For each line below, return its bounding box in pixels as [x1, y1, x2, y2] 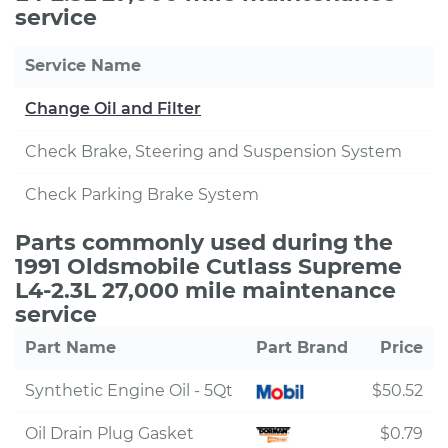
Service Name [25, 56, 141, 75]
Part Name [25, 338, 116, 357]
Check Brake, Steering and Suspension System [25, 142, 402, 161]
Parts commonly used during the [15, 229, 393, 256]
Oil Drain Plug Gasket [25, 424, 194, 443]
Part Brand [256, 338, 348, 357]
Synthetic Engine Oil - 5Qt [25, 381, 233, 400]
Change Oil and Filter [25, 99, 201, 118]
